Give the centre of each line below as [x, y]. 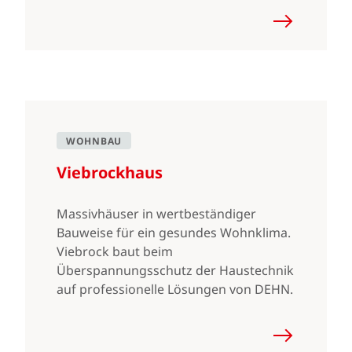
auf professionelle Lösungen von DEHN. [175, 289]
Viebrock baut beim [115, 251]
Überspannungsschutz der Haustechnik [175, 270]
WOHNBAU [94, 141]
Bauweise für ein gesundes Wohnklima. [174, 233]
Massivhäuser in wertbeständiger [156, 214]
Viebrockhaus [110, 172]
